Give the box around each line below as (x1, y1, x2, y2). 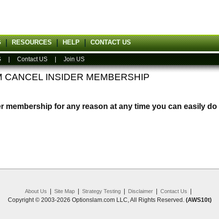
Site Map (54, 188, 75, 194)
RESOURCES (12, 39, 52, 46)
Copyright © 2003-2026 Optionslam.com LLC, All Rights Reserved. (7, 197, 186, 203)
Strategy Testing (82, 188, 121, 194)
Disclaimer (128, 188, 153, 194)
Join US (64, 56, 85, 63)
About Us (24, 188, 47, 194)
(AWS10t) (185, 197, 212, 203)
